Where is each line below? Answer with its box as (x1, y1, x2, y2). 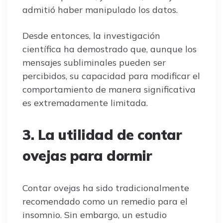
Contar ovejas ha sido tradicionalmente (22, 182, 189, 194)
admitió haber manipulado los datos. (22, 3, 178, 15)
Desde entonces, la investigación (22, 29, 160, 41)
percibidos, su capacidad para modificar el (22, 70, 200, 82)
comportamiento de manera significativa (22, 83, 196, 95)
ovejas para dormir (22, 146, 152, 164)
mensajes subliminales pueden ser (22, 56, 166, 68)
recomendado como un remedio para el (22, 195, 188, 207)
